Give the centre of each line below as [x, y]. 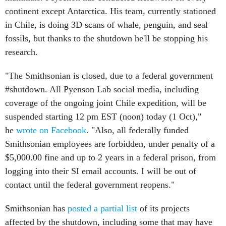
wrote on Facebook [51, 130]
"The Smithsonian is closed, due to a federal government [109, 76]
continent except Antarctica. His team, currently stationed [110, 11]
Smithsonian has [36, 208]
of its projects [163, 208]
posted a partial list [102, 208]
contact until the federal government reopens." [90, 185]
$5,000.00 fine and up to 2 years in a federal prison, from [110, 157]
